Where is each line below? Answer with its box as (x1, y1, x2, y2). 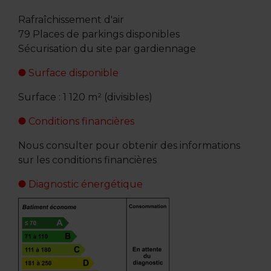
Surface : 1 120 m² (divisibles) (18, 91, 152, 103)
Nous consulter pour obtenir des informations (18, 139, 240, 151)
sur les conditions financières (18, 154, 157, 166)
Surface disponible (25, 67, 119, 79)
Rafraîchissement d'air (18, 13, 124, 25)
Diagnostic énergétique (25, 178, 143, 190)
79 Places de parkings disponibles (18, 28, 180, 40)
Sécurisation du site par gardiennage (18, 42, 196, 54)
